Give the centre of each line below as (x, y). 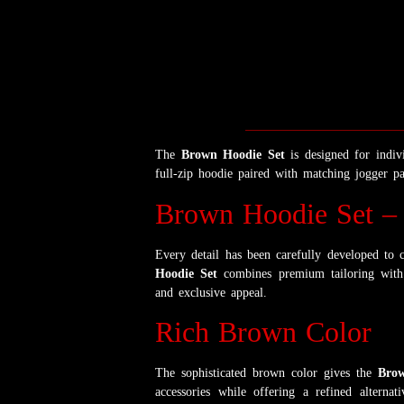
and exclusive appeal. (211, 292)
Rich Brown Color (263, 332)
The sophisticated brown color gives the (266, 373)
